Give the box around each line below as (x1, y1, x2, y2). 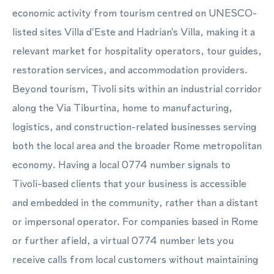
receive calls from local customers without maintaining (12, 252, 258, 267)
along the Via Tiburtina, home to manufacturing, (12, 100, 232, 115)
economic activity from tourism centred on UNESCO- (12, 6, 257, 20)
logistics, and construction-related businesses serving (12, 119, 256, 134)
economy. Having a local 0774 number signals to (12, 157, 231, 172)
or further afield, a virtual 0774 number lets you (12, 233, 234, 248)
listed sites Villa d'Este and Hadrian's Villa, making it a (12, 24, 255, 39)
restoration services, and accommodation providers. (12, 62, 248, 77)
